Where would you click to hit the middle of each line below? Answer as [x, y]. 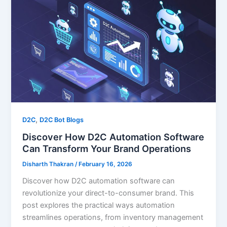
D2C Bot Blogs [62, 120]
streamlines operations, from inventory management [113, 218]
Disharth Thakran [49, 164]
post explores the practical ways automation [99, 205]
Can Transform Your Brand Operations [107, 149]
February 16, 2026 [106, 164]
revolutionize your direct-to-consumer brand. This [108, 193]
